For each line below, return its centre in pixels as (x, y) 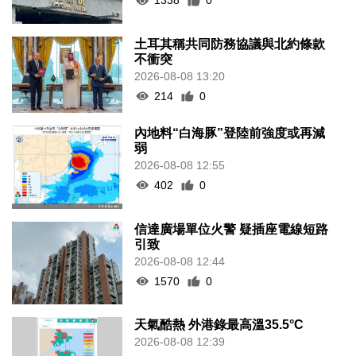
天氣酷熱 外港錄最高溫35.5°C (219, 325)
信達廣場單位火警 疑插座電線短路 (232, 229)
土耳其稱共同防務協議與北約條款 (230, 44)
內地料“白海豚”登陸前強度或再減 (230, 133)
